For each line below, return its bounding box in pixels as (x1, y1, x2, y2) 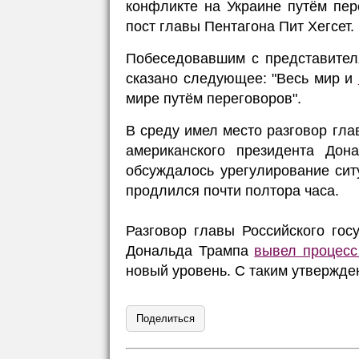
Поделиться (136, 313, 195, 325)
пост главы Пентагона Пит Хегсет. (126, 18, 354, 34)
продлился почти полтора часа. (126, 183, 339, 199)
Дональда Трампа (126, 243, 255, 259)
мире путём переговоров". (126, 91, 301, 107)
